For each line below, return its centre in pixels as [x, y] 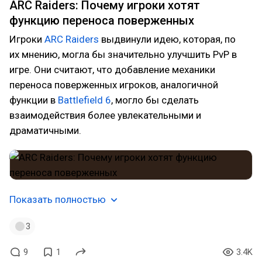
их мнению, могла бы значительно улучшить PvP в [123, 54]
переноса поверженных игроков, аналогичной [114, 85]
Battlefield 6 [85, 100]
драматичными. [45, 130]
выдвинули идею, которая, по [167, 39]
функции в [34, 100]
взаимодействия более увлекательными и [105, 115]
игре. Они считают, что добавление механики [112, 70]
